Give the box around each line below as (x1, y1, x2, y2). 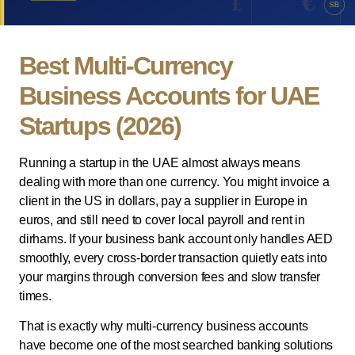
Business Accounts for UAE (19, 82, 319, 111)
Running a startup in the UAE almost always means (19, 156, 300, 170)
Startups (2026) (19, 112, 181, 141)
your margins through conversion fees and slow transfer (19, 270, 321, 284)
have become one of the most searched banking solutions (19, 338, 334, 353)
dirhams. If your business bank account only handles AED (19, 232, 333, 246)
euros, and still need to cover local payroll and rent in (19, 213, 305, 227)
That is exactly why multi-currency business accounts (19, 319, 308, 334)
